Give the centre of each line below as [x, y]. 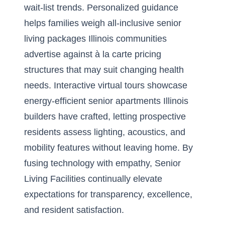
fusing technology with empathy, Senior [102, 163]
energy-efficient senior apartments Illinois [106, 101]
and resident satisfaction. [74, 210]
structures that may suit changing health [104, 70]
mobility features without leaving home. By [108, 148]
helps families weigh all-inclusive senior [103, 23]
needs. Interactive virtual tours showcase [106, 85]
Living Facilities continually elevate [93, 179]
